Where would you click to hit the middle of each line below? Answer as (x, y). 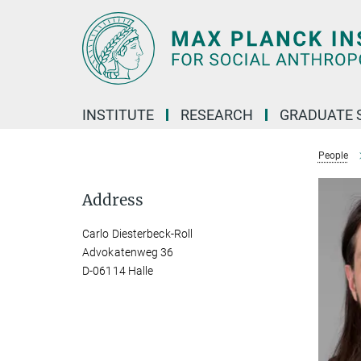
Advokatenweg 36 (128, 252)
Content (26, 37)
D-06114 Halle (118, 271)
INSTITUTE (118, 115)
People (333, 156)
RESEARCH (217, 115)
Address (113, 200)
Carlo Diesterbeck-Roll (138, 234)
